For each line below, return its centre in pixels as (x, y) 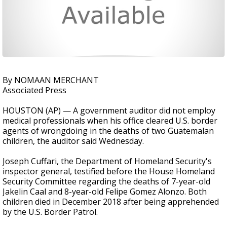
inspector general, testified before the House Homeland (109, 171)
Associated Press (34, 90)
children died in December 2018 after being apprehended (111, 202)
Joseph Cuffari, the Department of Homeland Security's (107, 161)
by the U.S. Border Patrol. (50, 212)
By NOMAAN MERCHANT (51, 80)
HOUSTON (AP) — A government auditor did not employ (109, 110)
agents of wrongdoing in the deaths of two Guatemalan (108, 131)
